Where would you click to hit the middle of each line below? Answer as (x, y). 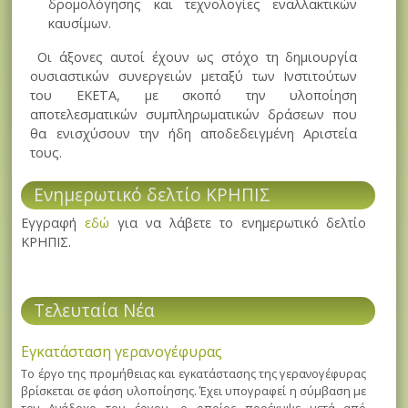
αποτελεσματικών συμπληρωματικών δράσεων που (194, 114)
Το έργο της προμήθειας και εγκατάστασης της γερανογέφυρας (194, 373)
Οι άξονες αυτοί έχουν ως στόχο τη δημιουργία (194, 56)
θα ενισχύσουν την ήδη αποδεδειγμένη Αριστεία (194, 133)
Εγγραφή (53, 223)
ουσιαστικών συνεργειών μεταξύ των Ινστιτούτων (194, 76)
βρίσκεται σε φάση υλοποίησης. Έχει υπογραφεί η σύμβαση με (194, 390)
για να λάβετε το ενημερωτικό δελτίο (238, 223)
